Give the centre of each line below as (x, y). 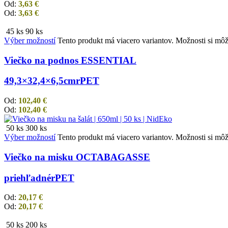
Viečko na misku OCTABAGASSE (77, 157)
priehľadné (27, 178)
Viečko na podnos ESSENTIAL (70, 60)
